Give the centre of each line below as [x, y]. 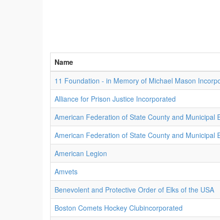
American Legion [81, 153]
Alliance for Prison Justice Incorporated [115, 99]
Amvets [66, 171]
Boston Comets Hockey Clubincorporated [119, 208]
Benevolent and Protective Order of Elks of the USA [134, 190]
